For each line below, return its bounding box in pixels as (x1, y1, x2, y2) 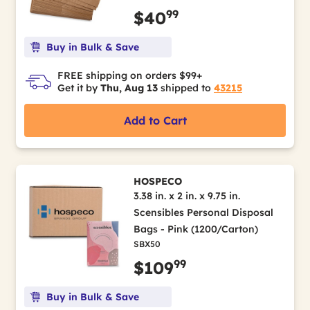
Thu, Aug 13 (100, 82, 158, 94)
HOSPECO (133, 175, 182, 188)
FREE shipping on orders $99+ (57, 69, 202, 82)
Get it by (57, 82, 100, 94)
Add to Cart (123, 113, 187, 127)
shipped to (158, 82, 214, 94)
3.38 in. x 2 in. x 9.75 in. (133, 190, 240, 202)
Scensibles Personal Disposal (133, 206, 273, 219)
